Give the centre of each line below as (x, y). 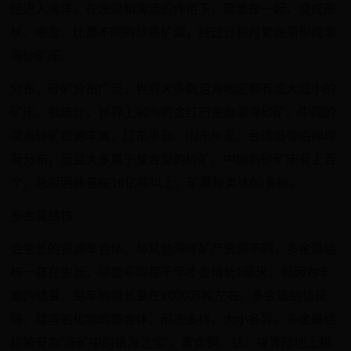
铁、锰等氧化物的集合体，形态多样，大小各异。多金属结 (174, 319)
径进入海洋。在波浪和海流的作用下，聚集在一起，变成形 (174, 9)
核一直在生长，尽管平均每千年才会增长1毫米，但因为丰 (171, 272)
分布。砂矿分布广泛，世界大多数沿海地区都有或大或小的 (174, 89)
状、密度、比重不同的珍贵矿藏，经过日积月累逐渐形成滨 (174, 33)
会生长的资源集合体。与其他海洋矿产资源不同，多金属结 (174, 249)
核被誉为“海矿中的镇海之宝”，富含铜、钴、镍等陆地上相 (171, 343)
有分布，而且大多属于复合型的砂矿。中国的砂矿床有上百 (174, 159)
